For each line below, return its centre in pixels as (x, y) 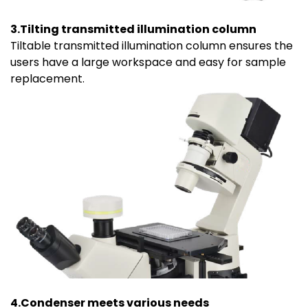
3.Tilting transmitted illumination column (133, 30)
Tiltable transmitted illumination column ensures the (152, 46)
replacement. (47, 79)
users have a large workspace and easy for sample (148, 63)
